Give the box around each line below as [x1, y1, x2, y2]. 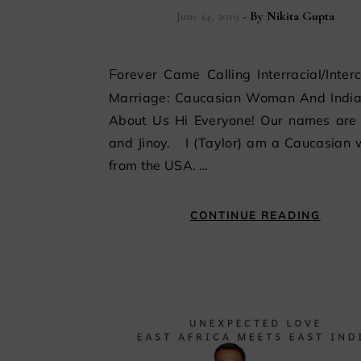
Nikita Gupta [266, 7, 334, 24]
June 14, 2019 [176, 7, 239, 24]
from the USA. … [109, 156, 209, 173]
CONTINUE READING [189, 208, 321, 222]
